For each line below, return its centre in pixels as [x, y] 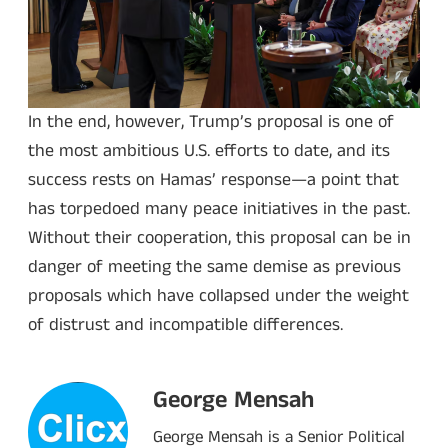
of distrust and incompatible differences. [185, 325]
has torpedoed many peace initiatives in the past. [219, 209]
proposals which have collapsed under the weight [218, 296]
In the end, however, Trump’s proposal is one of [211, 122]
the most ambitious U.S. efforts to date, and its [209, 151]
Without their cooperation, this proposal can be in [219, 238]
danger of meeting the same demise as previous [214, 267]
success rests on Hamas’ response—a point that [213, 180]
